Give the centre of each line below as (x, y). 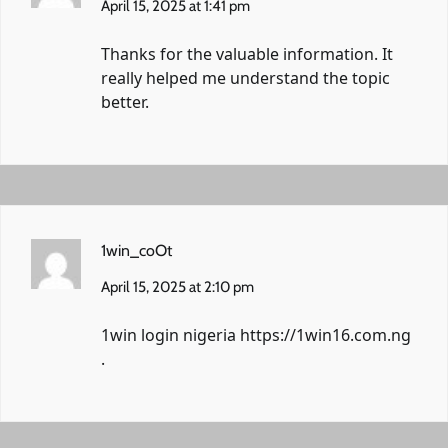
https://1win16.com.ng (325, 334)
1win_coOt (136, 250)
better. (125, 101)
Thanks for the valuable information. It (247, 53)
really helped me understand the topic (245, 77)
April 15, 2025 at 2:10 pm (177, 286)
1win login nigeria (170, 334)
